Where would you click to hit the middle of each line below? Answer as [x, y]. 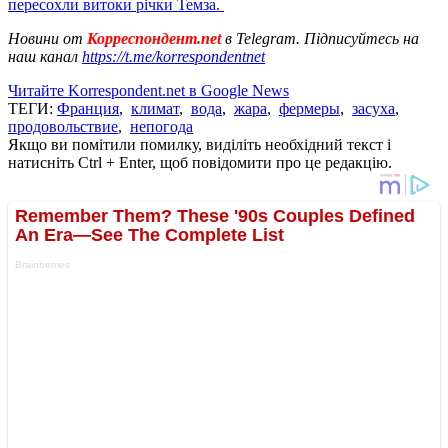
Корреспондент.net [154, 38]
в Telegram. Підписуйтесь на [322, 38]
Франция [88, 108]
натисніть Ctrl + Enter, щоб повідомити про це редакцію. [200, 162]
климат [155, 108]
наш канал [45, 56]
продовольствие [63, 126]
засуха [373, 108]
